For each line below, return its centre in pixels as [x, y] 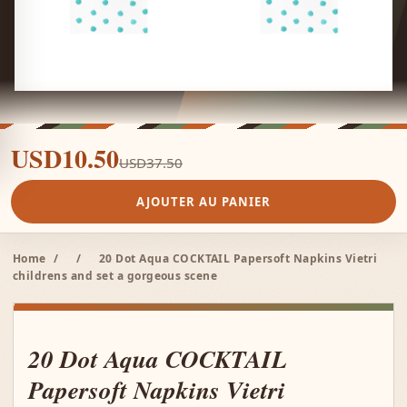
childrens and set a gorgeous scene [115, 276]
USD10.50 [65, 159]
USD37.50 [151, 163]
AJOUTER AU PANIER [203, 202]
